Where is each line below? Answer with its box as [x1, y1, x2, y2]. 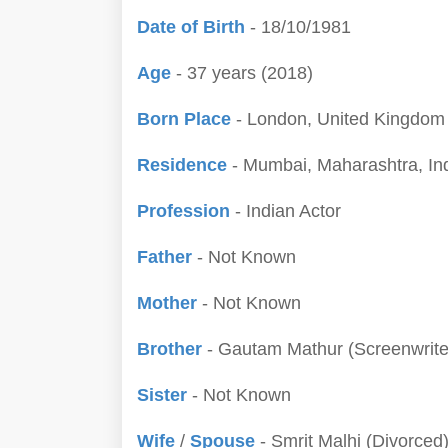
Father [137, 247, 197, 267]
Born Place [137, 109, 231, 129]
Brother [137, 339, 207, 359]
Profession [137, 201, 235, 221]
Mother [137, 293, 202, 313]
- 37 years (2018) [176, 63, 313, 83]
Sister [137, 385, 192, 405]
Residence [137, 155, 232, 175]
